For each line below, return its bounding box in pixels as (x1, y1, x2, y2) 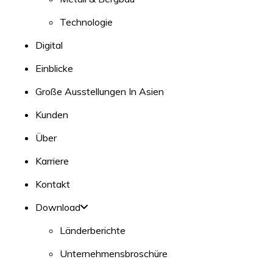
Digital (35, 39, 63, 51)
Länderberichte (60, 224, 126, 236)
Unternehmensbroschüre (60, 247, 168, 260)
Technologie (60, 16, 113, 28)
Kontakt (35, 178, 70, 190)
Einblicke (35, 62, 73, 74)
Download (35, 201, 80, 213)
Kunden (35, 108, 68, 121)
